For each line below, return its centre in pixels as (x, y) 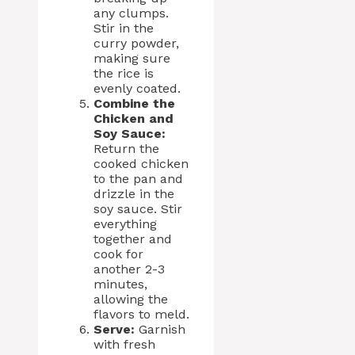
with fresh (124, 344)
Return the (126, 149)
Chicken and (134, 118)
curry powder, (136, 43)
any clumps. (131, 13)
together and (133, 239)
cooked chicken (141, 164)
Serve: (114, 329)
